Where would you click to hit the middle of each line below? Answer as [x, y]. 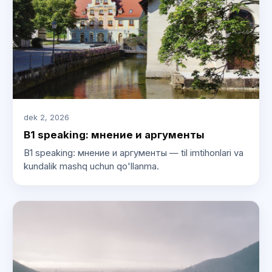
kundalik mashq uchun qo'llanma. [91, 166]
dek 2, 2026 [46, 117]
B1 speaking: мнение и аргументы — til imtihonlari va [133, 153]
